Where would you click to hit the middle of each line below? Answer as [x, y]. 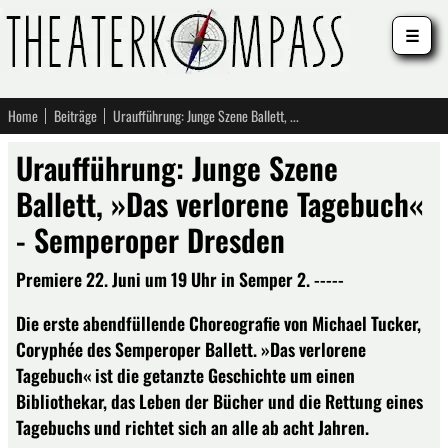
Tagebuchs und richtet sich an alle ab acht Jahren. [192, 426]
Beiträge [75, 115]
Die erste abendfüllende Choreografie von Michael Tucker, [218, 322]
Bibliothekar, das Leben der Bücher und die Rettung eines [219, 400]
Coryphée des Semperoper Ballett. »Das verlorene [191, 348]
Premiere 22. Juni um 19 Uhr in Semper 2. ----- [180, 279]
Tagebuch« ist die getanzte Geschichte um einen [185, 374]
